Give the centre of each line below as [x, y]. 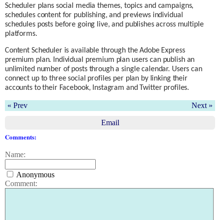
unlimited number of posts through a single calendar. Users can [104, 69]
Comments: [21, 137]
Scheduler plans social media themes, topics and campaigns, [99, 6]
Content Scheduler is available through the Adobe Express [95, 51]
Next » [202, 105]
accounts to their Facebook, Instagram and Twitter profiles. [97, 88]
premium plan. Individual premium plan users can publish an [100, 60]
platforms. [21, 34]
